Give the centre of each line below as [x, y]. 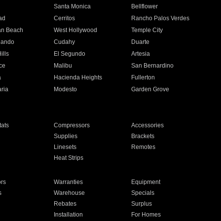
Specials [143, 193]
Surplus [142, 204]
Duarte [141, 42]
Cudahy [64, 42]
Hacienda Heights [78, 77]
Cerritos [64, 18]
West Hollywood [75, 30]
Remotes [144, 147]
